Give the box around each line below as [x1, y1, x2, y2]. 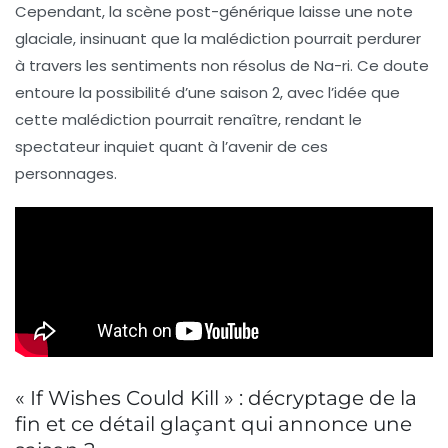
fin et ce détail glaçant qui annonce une [15, 411, 412, 436]
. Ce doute [350, 54, 429, 76]
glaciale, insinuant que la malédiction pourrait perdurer [15, 27, 421, 49]
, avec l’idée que [280, 81, 400, 103]
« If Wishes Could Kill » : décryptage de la [15, 385, 417, 410]
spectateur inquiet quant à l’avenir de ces [15, 135, 328, 157]
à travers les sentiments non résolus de [15, 54, 314, 76]
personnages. [15, 162, 117, 184]
